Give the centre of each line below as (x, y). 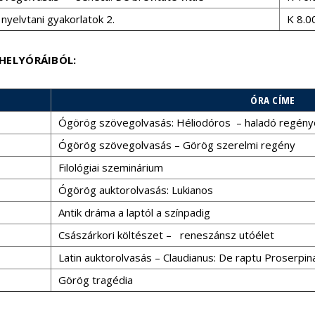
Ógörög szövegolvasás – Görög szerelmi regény (177, 145)
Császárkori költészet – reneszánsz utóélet (166, 235)
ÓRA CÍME (273, 100)
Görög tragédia (96, 280)
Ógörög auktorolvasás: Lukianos (136, 190)
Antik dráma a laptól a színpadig (134, 212)
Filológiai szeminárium (111, 167)
